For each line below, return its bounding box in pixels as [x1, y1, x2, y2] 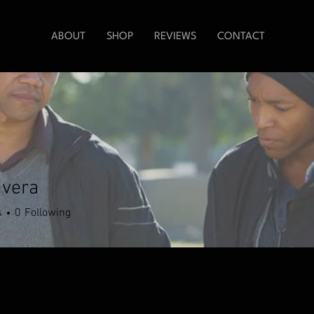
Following [25, 205, 71, 220]
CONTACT [217, 32, 265, 42]
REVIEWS [154, 32, 196, 42]
